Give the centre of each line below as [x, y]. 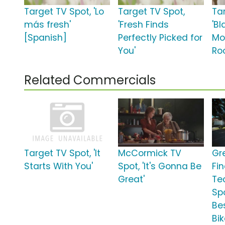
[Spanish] [45, 38]
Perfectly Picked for [160, 38]
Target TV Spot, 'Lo [64, 12]
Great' [132, 180]
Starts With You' [59, 166]
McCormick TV [150, 153]
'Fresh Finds [144, 25]
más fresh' [47, 25]
